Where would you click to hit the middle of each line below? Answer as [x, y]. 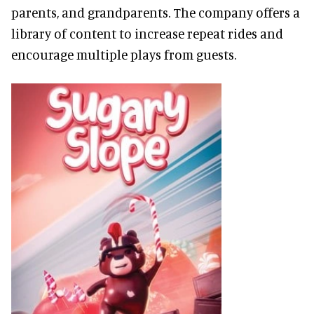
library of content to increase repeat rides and [147, 33]
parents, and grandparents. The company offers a [156, 12]
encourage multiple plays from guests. [124, 54]
